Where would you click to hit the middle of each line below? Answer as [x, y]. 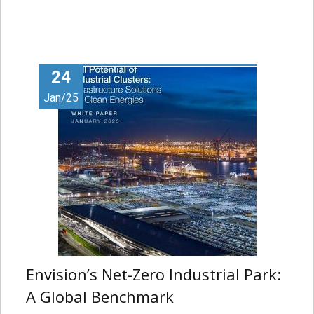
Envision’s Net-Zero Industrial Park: [153, 274]
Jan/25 [61, 97]
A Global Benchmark [100, 296]
